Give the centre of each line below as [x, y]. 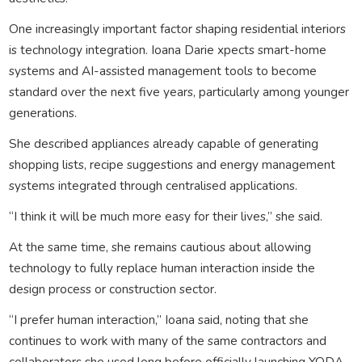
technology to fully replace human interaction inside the [162, 267]
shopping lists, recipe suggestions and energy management [172, 164]
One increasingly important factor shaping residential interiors [177, 28]
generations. [42, 112]
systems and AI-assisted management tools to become [162, 70]
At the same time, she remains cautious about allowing [160, 246]
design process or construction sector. [112, 288]
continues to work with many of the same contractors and [167, 340]
